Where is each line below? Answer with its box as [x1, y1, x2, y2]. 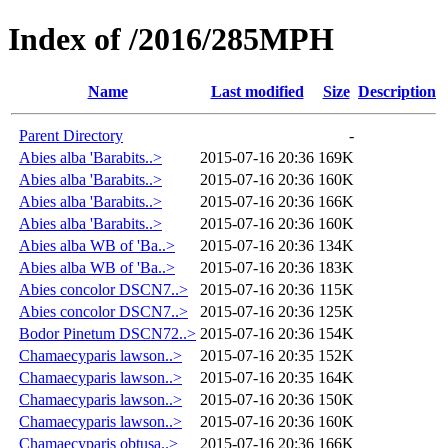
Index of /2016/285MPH [8, 21, 334, 58]
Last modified [210, 82, 304, 100]
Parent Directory [19, 126, 123, 144]
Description [358, 82, 436, 100]
